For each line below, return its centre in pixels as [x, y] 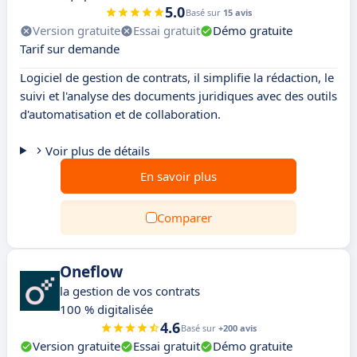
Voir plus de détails [97, 151]
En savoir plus [178, 176]
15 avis [237, 12]
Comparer [184, 218]
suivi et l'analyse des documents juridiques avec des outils [178, 96]
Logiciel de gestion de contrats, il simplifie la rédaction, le [177, 77]
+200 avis [237, 328]
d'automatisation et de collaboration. [120, 114]
